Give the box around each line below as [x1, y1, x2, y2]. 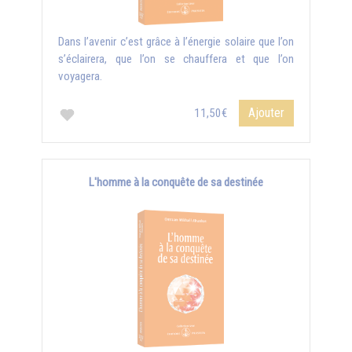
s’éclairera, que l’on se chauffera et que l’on [58, 52, 294, 66]
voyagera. [58, 69, 102, 83]
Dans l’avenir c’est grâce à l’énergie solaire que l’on [58, 35, 294, 49]
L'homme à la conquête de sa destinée [89, 175, 263, 189]
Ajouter [248, 105, 284, 120]
